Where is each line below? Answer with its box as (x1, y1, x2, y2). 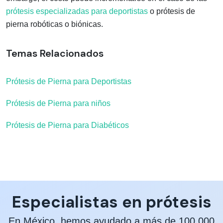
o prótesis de (148, 6, 195, 15)
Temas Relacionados (6, 46, 104, 60)
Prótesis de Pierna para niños (6, 99, 111, 108)
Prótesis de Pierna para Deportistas (6, 77, 131, 86)
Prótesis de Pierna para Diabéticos (6, 120, 129, 129)
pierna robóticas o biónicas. (6, 19, 103, 28)
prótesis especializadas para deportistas (6, 6, 148, 15)
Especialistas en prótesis (11, 191, 212, 213)
